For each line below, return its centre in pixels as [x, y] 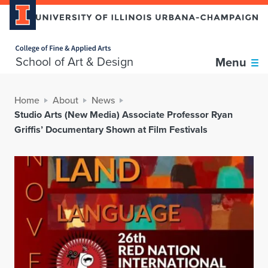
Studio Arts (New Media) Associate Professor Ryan [124, 115]
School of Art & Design [74, 62]
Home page [26, 41]
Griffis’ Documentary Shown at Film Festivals [111, 130]
